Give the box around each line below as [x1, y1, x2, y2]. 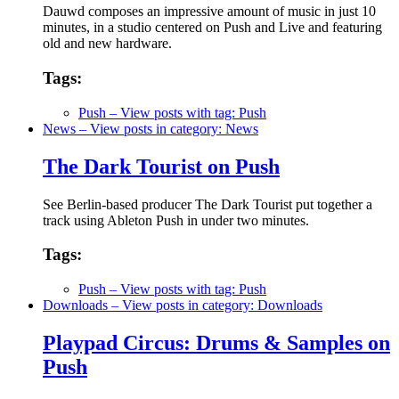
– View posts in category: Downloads [108, 297, 322, 313]
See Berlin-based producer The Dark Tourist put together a [43, 196, 372, 212]
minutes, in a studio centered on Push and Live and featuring [43, 20, 382, 36]
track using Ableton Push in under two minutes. [43, 212, 309, 228]
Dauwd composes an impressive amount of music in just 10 [43, 4, 376, 20]
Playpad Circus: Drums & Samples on [43, 330, 390, 354]
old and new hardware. [43, 36, 172, 52]
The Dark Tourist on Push [43, 154, 280, 178]
